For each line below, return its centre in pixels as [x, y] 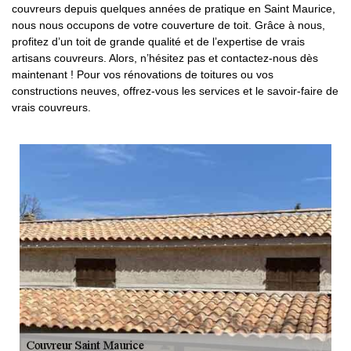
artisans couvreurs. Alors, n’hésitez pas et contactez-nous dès [165, 58]
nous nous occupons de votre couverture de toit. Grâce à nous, [168, 25]
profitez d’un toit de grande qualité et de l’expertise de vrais [158, 42]
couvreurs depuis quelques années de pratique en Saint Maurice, [174, 9]
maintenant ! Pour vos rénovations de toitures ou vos [143, 74]
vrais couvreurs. [51, 107]
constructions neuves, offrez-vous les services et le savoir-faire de [175, 91]
